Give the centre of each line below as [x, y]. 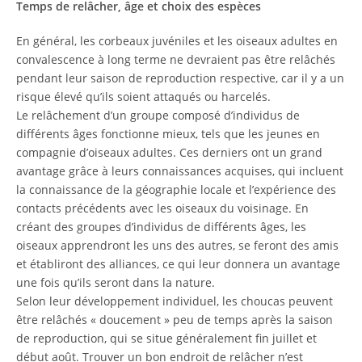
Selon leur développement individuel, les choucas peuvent [175, 301]
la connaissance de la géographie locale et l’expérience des [176, 189]
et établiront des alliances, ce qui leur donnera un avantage [178, 264]
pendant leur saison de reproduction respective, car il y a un [180, 78]
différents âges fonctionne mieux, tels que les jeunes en [168, 134]
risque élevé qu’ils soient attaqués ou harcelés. [143, 97]
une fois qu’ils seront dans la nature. [116, 282]
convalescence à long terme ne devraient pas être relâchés [176, 59]
